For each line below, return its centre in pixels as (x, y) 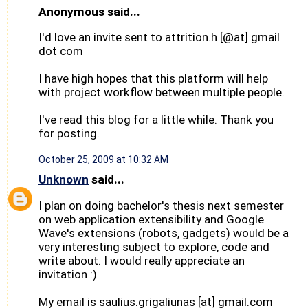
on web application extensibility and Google (151, 219)
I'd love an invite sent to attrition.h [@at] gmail (159, 37)
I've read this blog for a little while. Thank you (156, 120)
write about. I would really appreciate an (142, 260)
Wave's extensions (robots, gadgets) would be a (164, 233)
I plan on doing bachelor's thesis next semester (161, 205)
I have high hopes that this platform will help (153, 79)
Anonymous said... (89, 11)
